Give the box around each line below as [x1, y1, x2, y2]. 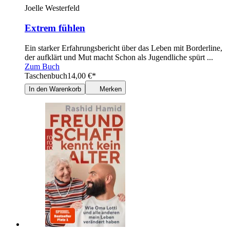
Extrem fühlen [25, 23, 85, 34]
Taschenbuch [25, 71, 67, 80]
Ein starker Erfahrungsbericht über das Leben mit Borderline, [25, 43, 222, 52]
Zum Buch [25, 62, 60, 71]
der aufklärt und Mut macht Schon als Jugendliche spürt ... [25, 52, 213, 62]
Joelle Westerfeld [25, 4, 80, 13]
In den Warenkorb [29, 85, 81, 93]
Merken [100, 85, 122, 93]
